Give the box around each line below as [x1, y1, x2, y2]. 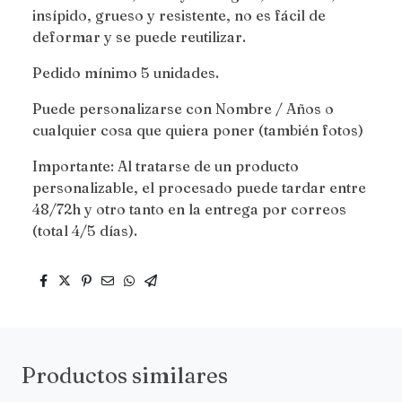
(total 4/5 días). [32, 222, 137, 240]
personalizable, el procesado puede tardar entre [32, 179, 366, 197]
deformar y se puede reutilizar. [32, 28, 246, 47]
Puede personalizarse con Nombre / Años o [32, 100, 334, 118]
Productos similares [22, 363, 228, 389]
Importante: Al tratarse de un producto [32, 157, 299, 176]
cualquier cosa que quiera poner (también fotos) [32, 121, 363, 140]
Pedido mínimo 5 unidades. [32, 64, 219, 83]
